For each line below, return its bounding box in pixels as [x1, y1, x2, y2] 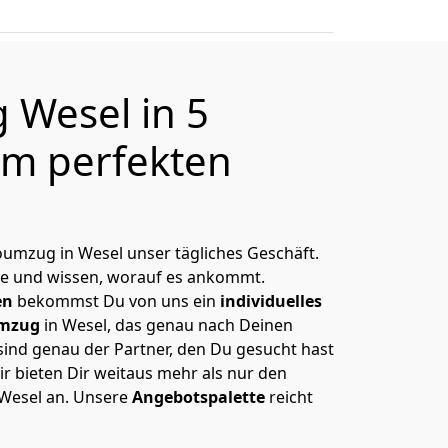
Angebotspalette [132, 386, 265, 408]
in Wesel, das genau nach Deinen [40, 314, 293, 336]
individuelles [220, 290, 322, 312]
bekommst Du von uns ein [13, 290, 220, 312]
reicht [265, 386, 313, 408]
